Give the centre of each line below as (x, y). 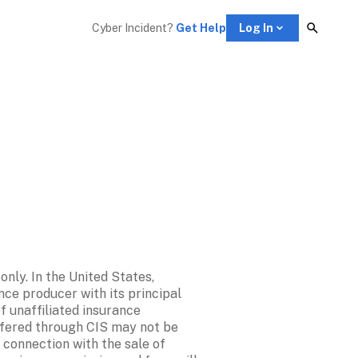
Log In (256, 28)
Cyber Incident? (134, 28)
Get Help (201, 28)
